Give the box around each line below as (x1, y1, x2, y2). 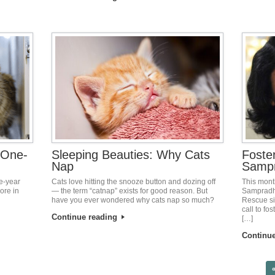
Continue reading (52, 212, 120, 222)
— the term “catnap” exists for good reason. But (52, 186, 207, 195)
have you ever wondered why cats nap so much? (52, 195, 214, 204)
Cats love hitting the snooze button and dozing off (52, 177, 215, 186)
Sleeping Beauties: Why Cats (52, 147, 210, 161)
